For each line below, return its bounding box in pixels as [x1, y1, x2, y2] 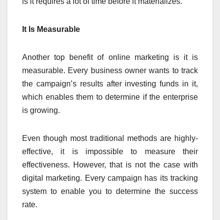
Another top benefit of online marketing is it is [22, 53, 198, 61]
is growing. [22, 106, 62, 114]
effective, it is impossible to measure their [22, 147, 198, 156]
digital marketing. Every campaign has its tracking [22, 173, 198, 182]
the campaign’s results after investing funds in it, [22, 79, 198, 88]
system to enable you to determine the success [22, 187, 198, 195]
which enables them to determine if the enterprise [22, 92, 198, 101]
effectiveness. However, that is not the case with [22, 160, 198, 169]
